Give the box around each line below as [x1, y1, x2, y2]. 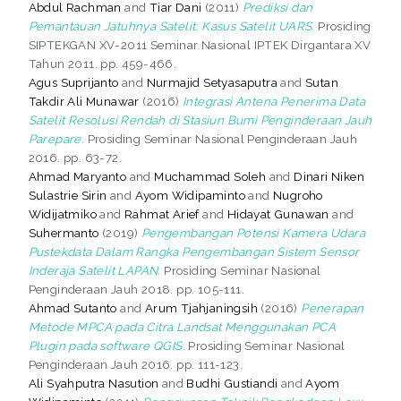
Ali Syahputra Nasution [28, 375, 159, 390]
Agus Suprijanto [28, 74, 119, 90]
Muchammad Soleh [154, 168, 267, 183]
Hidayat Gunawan [226, 206, 329, 221]
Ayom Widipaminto [134, 187, 246, 202]
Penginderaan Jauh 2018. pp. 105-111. [28, 281, 245, 296]
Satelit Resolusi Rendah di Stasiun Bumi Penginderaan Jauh [28, 112, 372, 127]
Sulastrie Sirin [28, 187, 107, 202]
